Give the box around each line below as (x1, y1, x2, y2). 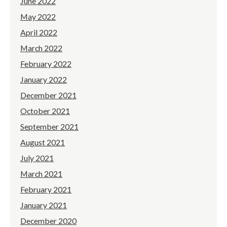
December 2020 (20, 216, 77, 226)
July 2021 (20, 153, 54, 163)
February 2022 (20, 59, 71, 69)
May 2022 (20, 12, 56, 22)
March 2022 (20, 43, 62, 53)
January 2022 (20, 74, 67, 85)
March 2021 (20, 169, 62, 179)
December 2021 (20, 90, 77, 100)
